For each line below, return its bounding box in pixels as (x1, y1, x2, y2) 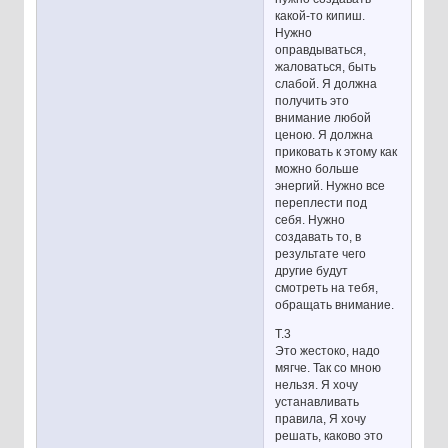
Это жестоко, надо (275, 344, 381, 359)
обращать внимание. (275, 298, 395, 313)
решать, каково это (275, 429, 384, 444)
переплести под (275, 196, 368, 211)
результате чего (275, 247, 367, 262)
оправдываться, (275, 43, 367, 58)
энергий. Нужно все (275, 179, 386, 194)
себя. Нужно (275, 213, 346, 228)
